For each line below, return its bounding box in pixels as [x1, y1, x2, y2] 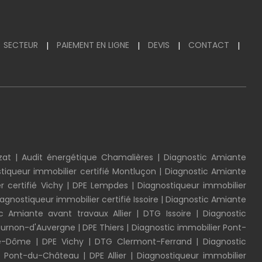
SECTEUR [4, 39, 38, 51]
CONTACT [188, 39, 229, 51]
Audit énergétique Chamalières [22, 151, 153, 163]
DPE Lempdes [72, 180, 128, 191]
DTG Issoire [143, 208, 191, 219]
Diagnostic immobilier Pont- [131, 222, 247, 233]
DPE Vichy [42, 236, 84, 247]
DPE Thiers [82, 222, 125, 233]
